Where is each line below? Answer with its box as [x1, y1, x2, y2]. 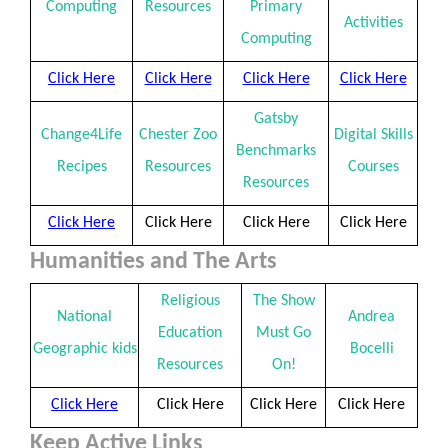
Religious [160, 293, 220, 309]
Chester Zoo [139, 127, 217, 143]
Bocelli [349, 341, 394, 357]
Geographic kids [32, 341, 137, 357]
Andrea [348, 309, 395, 325]
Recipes [56, 159, 107, 175]
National [57, 309, 112, 325]
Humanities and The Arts [30, 250, 277, 274]
